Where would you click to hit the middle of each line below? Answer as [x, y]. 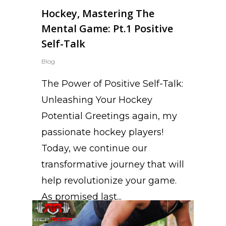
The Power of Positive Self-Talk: [112, 83]
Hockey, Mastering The [98, 13]
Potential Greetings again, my [109, 116]
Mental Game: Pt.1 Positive [107, 28]
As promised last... [81, 196]
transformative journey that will [113, 164]
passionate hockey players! [102, 132]
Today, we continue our [94, 148]
